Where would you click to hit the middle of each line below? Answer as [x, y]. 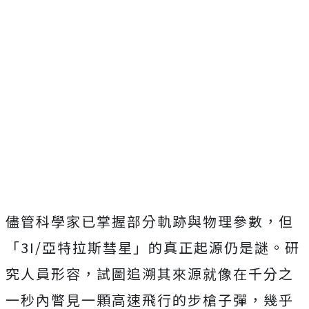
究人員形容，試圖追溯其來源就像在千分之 [150, 274]
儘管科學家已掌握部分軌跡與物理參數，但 [150, 221]
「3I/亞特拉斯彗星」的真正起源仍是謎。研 [153, 248]
